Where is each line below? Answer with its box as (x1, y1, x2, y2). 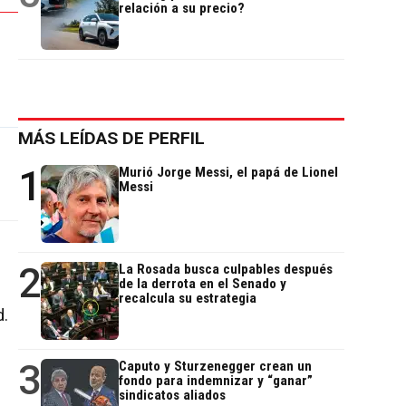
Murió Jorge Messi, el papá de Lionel (119, 164, 338, 181)
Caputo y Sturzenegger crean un (119, 358, 312, 375)
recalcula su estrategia (119, 290, 256, 307)
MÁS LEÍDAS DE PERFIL (18, 128, 205, 150)
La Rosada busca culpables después (119, 261, 333, 278)
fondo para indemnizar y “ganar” (119, 372, 313, 390)
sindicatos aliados (119, 387, 226, 404)
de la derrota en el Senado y (119, 275, 286, 293)
